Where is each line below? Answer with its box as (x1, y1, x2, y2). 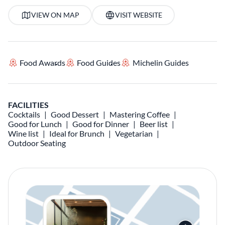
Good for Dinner (72, 119, 129, 129)
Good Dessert (51, 109, 99, 119)
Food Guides (77, 58, 121, 67)
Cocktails (8, 109, 40, 119)
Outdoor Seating (8, 138, 66, 148)
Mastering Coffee (109, 109, 170, 119)
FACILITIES (8, 100, 49, 109)
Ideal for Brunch (49, 129, 104, 138)
